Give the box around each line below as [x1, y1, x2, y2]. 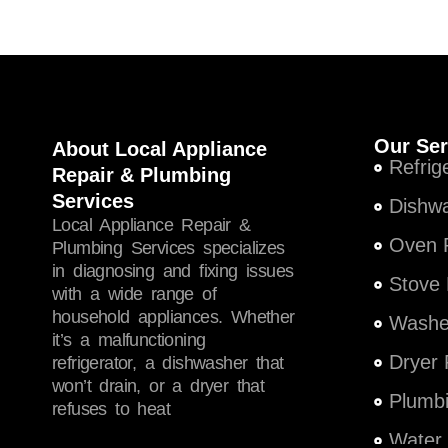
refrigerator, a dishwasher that [52, 353, 284, 373]
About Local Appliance [52, 138, 267, 160]
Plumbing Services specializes [52, 238, 285, 258]
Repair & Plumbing [52, 164, 231, 186]
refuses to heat [52, 399, 171, 419]
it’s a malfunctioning [52, 330, 206, 350]
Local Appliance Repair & [52, 215, 251, 235]
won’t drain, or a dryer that [52, 376, 265, 396]
